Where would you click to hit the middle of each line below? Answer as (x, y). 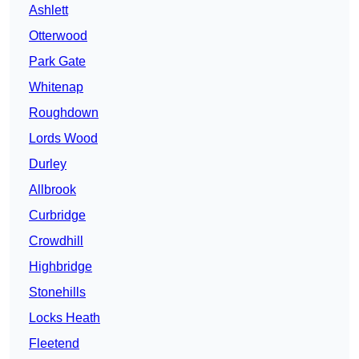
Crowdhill (56, 241)
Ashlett (48, 10)
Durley (48, 164)
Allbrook (52, 190)
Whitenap (56, 87)
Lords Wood (63, 139)
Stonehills (57, 292)
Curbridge (57, 216)
